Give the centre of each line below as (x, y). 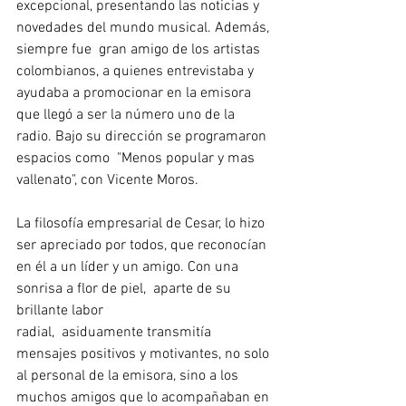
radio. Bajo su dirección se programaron (143, 137)
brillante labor (62, 311)
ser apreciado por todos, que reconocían (143, 246)
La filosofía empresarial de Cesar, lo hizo (142, 224)
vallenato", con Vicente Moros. (107, 180)
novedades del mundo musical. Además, (145, 28)
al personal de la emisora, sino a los (129, 376)
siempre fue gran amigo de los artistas (140, 50)
